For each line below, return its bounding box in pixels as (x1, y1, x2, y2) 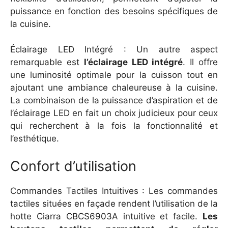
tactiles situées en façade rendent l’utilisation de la (10, 198, 218, 209)
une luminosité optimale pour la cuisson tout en (10, 70, 218, 80)
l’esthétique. (10, 133, 59, 144)
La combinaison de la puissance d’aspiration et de (10, 95, 218, 106)
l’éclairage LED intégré (83, 57, 183, 68)
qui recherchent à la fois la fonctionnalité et (10, 121, 218, 131)
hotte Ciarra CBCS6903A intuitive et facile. (10, 211, 203, 221)
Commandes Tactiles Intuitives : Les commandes (10, 185, 218, 196)
